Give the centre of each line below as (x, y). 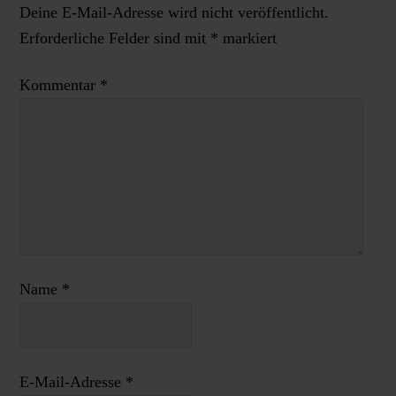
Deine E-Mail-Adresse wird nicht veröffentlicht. (174, 12)
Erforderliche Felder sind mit (114, 38)
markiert (247, 38)
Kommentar (59, 85)
